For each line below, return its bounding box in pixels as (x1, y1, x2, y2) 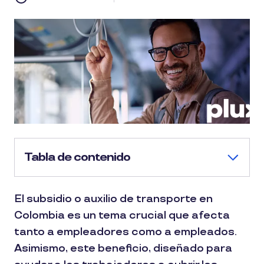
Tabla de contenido (24, 150, 130, 164)
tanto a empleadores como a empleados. (14, 226, 237, 238)
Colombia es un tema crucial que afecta (14, 209, 230, 222)
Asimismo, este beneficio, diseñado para (14, 242, 232, 255)
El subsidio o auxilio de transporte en (14, 193, 213, 205)
